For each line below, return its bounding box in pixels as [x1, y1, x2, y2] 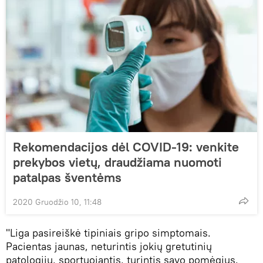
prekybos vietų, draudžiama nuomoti [13, 154, 222, 171]
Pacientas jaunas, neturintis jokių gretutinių [6, 240, 212, 254]
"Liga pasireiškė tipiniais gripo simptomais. [6, 226, 211, 240]
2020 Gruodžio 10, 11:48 [13, 197, 102, 208]
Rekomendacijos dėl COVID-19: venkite [13, 139, 239, 156]
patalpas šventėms [13, 169, 122, 186]
